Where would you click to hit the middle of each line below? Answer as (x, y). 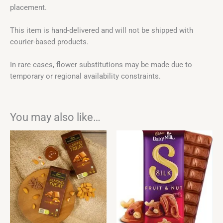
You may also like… (55, 117)
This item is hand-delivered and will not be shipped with (102, 31)
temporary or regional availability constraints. (85, 76)
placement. (28, 7)
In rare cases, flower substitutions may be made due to (101, 65)
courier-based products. (49, 42)
